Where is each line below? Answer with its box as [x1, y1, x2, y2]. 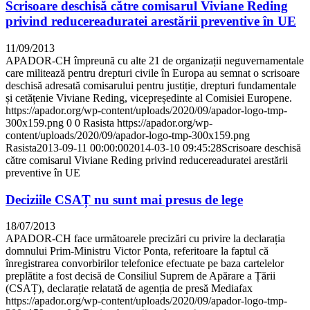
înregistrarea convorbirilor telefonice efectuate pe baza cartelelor [6, 257, 284, 270]
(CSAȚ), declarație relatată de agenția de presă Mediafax [6, 282, 253, 295]
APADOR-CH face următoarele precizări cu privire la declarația [6, 232, 285, 245]
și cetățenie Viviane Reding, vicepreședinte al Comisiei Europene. [6, 91, 292, 104]
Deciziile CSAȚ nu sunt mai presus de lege [6, 192, 243, 207]
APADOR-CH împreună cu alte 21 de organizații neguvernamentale [6, 54, 304, 66]
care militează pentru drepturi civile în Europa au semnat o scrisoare [6, 66, 300, 79]
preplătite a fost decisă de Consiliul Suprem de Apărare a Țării [6, 270, 275, 282]
